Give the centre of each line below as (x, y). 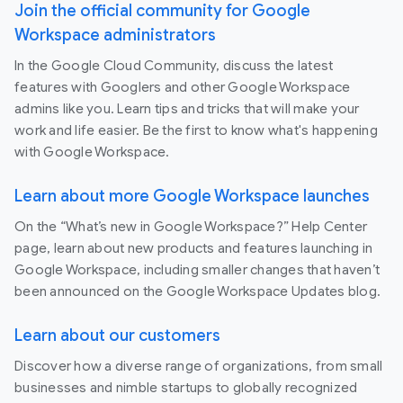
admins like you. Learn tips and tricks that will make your (187, 109)
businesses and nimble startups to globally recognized (186, 388)
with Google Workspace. (92, 152)
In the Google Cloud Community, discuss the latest (174, 66)
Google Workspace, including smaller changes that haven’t (197, 270)
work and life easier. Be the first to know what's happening (196, 131)
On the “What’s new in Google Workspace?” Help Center (191, 227)
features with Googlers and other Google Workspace (183, 88)
